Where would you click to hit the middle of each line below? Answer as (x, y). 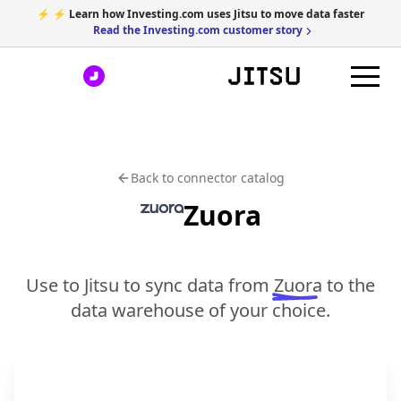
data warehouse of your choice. (200, 310)
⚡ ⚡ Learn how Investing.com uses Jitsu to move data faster (200, 14)
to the (349, 285)
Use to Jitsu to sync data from (148, 285)
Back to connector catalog (208, 178)
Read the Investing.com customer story (198, 30)
